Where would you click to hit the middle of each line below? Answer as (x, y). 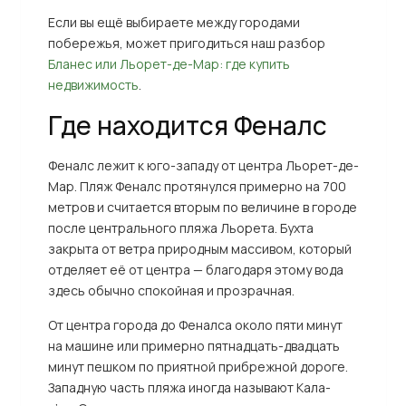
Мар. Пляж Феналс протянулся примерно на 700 (197, 186)
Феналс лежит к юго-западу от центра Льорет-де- (203, 165)
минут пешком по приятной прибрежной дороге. (198, 367)
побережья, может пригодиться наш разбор (186, 43)
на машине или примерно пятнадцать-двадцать (193, 346)
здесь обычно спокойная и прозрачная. (171, 290)
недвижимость (93, 85)
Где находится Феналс (187, 125)
